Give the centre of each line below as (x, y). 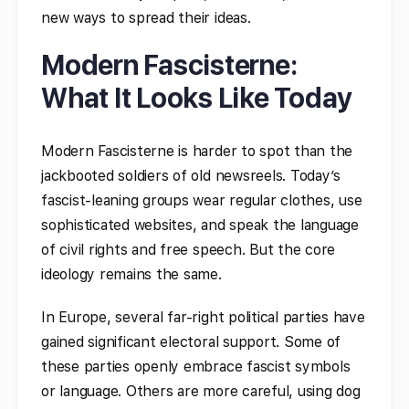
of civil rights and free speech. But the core (189, 249)
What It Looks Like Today (197, 97)
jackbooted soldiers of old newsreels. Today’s (191, 175)
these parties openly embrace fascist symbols (196, 366)
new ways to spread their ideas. (146, 17)
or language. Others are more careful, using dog (201, 391)
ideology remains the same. (131, 274)
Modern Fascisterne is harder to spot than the (197, 151)
